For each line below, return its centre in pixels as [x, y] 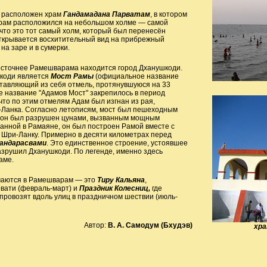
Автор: [96, 225]
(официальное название [136, 76]
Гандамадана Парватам [106, 14]
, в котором [168, 14]
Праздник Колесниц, [114, 188]
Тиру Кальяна [120, 180]
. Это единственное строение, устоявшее [117, 143]
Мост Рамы [72, 76]
